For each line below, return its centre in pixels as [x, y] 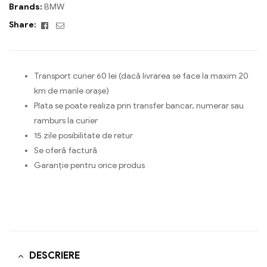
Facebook [68, 24]
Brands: [27, 7]
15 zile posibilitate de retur [83, 136]
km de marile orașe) [72, 91]
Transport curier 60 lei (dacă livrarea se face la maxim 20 [141, 76]
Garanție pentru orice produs [89, 166]
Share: [23, 25]
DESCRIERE [55, 256]
